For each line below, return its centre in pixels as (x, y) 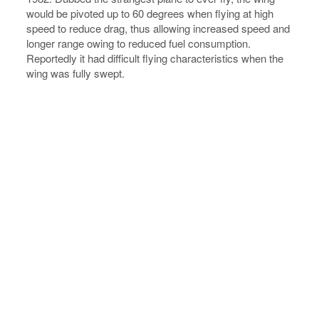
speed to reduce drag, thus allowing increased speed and (158, 28)
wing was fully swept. (76, 73)
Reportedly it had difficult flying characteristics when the (155, 58)
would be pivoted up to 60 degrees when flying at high (150, 13)
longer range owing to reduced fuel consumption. (139, 43)
